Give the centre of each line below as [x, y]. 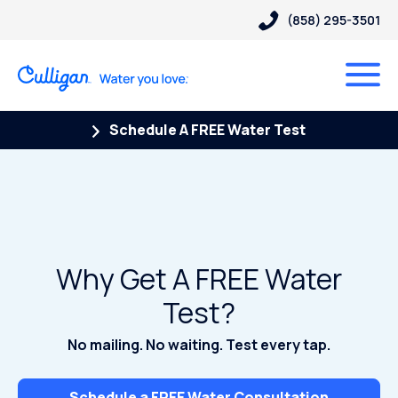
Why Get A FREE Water [199, 279]
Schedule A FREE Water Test [207, 130]
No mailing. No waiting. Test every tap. [199, 345]
